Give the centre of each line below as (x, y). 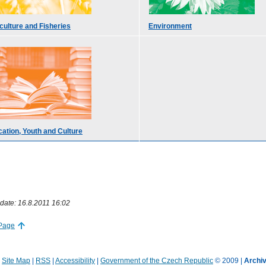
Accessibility (75, 260)
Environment (170, 26)
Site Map (16, 260)
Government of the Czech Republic (157, 260)
